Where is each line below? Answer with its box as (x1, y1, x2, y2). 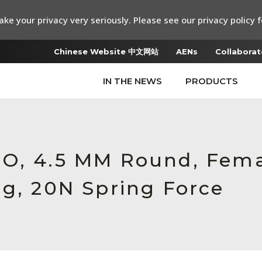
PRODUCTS (185, 75, 238, 87)
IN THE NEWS (103, 75, 162, 87)
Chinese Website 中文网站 (54, 47, 158, 56)
